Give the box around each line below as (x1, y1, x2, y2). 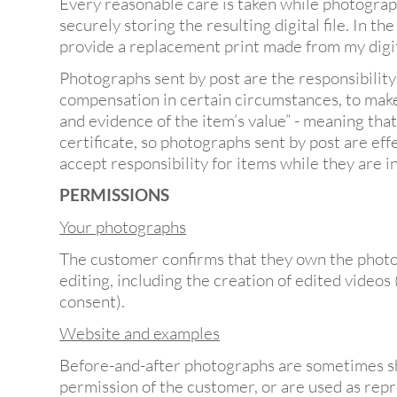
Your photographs (59, 216, 187, 238)
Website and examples (59, 323, 221, 345)
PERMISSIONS (59, 184, 170, 206)
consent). (59, 291, 126, 313)
